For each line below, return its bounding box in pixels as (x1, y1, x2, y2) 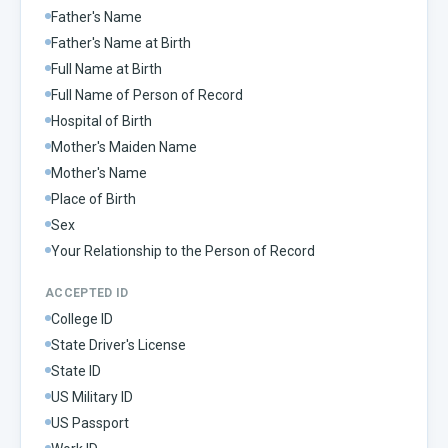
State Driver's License (51, 336, 186, 353)
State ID (51, 362, 101, 379)
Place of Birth (51, 190, 136, 207)
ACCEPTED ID (45, 285, 129, 300)
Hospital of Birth (51, 112, 152, 129)
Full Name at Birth (51, 60, 162, 77)
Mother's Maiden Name (51, 138, 197, 155)
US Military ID (51, 388, 133, 405)
